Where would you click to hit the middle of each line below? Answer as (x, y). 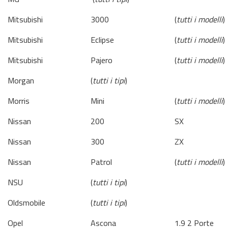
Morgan (21, 80)
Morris (19, 101)
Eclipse (102, 40)
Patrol (101, 162)
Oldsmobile (26, 203)
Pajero (102, 60)
